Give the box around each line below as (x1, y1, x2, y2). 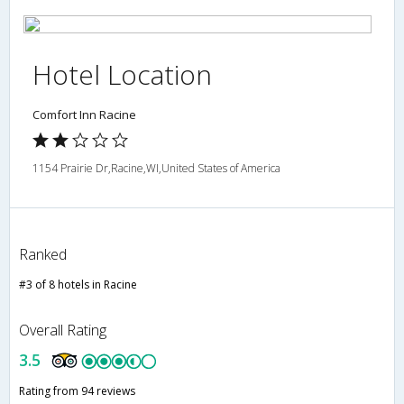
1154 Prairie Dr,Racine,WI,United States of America (32, 161, 280, 177)
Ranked (19, 244, 67, 265)
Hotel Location (32, 56, 212, 94)
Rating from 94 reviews (19, 383, 135, 399)
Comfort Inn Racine (32, 106, 136, 124)
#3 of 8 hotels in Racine (19, 277, 137, 293)
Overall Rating (19, 320, 106, 341)
